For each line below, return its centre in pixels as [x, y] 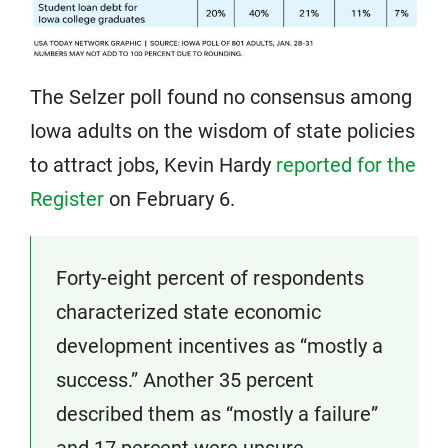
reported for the [346, 165]
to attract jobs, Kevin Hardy [153, 165]
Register [67, 199]
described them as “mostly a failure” [217, 414]
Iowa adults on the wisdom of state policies [222, 131]
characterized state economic [188, 312]
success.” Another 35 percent [185, 380]
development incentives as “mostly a [219, 346]
